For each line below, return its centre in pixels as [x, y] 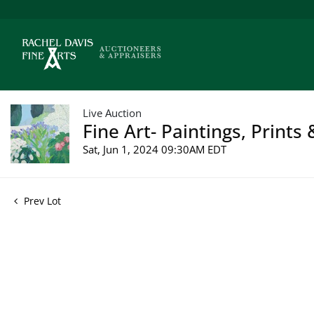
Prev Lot [41, 200]
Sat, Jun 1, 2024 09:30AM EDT [155, 149]
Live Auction [112, 112]
